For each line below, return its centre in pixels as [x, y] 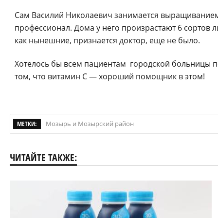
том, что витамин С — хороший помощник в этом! [110, 76]
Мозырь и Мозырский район [90, 124]
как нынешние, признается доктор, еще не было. [107, 40]
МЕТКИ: [27, 124]
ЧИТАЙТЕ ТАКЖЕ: [43, 157]
